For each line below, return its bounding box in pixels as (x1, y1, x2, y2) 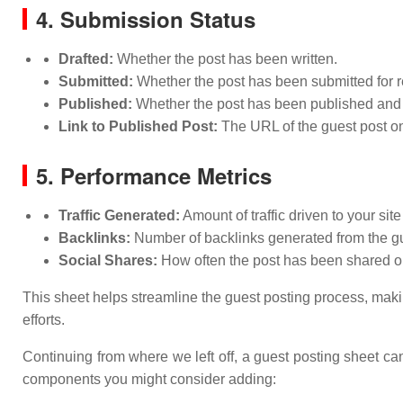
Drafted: (58, 51, 113, 67)
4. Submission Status (36, 4, 255, 34)
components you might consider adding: (22, 372, 276, 387)
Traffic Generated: (58, 208, 180, 223)
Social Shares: (58, 253, 157, 268)
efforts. (22, 312, 65, 327)
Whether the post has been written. (113, 51, 337, 67)
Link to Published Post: (58, 119, 218, 134)
